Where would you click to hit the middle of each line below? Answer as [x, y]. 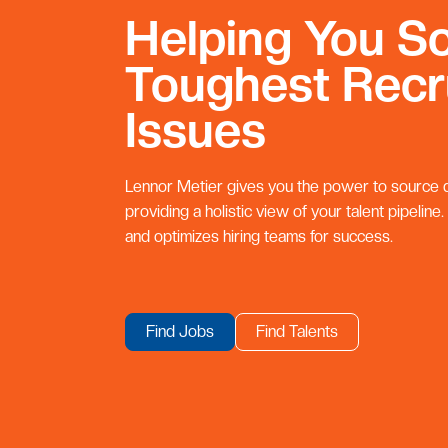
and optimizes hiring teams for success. [258, 237]
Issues [195, 130]
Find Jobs [179, 332]
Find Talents [296, 332]
